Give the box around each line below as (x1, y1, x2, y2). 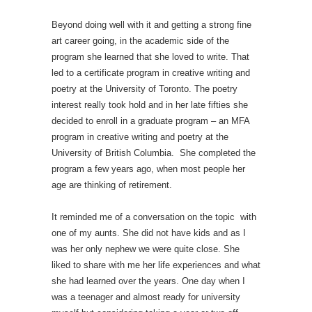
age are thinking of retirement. (52, 180, 172, 190)
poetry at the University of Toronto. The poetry (52, 84, 237, 94)
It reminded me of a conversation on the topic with (52, 212, 256, 222)
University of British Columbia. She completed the (52, 148, 256, 158)
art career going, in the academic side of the (52, 36, 229, 46)
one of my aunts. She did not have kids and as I (52, 228, 246, 238)
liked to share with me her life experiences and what (52, 260, 260, 270)
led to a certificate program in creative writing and (52, 68, 250, 78)
